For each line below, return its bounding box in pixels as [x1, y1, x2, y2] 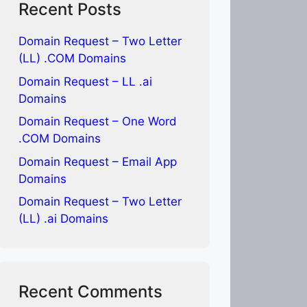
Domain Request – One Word [19, 114, 177, 128]
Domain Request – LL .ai [19, 74, 152, 88]
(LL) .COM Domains [19, 51, 126, 65]
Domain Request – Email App [19, 154, 177, 169]
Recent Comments [19, 282, 162, 302]
